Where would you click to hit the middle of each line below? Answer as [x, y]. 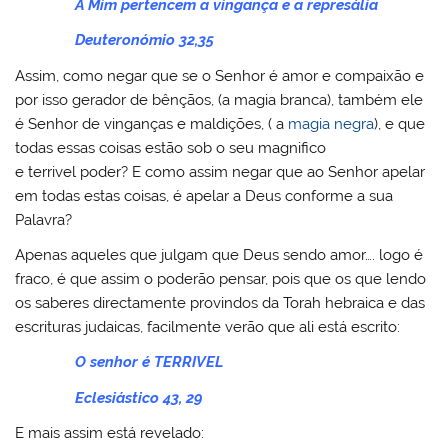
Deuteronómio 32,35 [145, 40]
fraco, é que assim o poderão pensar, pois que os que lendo [221, 278]
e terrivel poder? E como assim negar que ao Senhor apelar [220, 171]
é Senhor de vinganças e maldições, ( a [152, 123]
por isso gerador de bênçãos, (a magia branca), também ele [219, 99]
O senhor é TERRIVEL [149, 362]
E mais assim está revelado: [110, 433]
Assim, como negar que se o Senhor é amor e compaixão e [220, 75]
